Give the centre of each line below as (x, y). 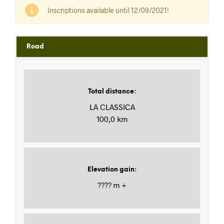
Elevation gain (111, 170)
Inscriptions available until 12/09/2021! (108, 10)
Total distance (111, 92)
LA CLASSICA (112, 107)
